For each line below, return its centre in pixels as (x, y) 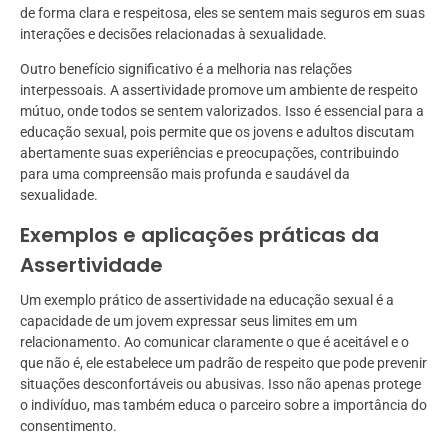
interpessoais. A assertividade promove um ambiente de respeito (219, 90)
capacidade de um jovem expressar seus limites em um (188, 321)
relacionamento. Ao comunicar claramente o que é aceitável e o (214, 342)
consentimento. (68, 426)
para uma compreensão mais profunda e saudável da (185, 174)
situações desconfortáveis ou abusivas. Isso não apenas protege (220, 384)
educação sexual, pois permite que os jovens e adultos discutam (217, 132)
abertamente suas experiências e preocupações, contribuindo (209, 153)
